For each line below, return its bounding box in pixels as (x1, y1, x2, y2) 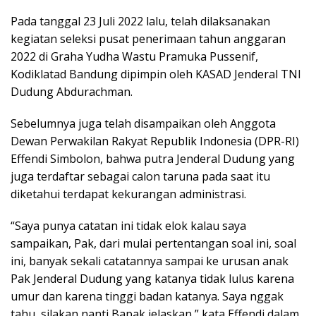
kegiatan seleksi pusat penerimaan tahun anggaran (11, 31, 286, 47)
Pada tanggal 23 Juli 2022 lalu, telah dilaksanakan (11, 13, 270, 30)
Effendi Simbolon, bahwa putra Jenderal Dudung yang (11, 151, 295, 167)
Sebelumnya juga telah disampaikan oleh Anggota (11, 116, 276, 132)
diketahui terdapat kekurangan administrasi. (11, 186, 246, 202)
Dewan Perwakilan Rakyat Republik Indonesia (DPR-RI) (11, 133, 299, 150)
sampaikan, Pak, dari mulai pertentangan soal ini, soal (11, 236, 296, 252)
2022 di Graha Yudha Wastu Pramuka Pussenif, (11, 49, 258, 65)
